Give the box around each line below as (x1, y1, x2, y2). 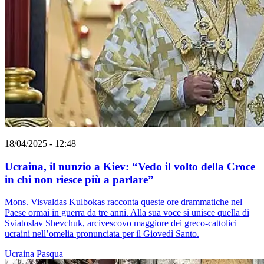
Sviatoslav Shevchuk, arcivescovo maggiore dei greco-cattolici (5, 218, 237, 229)
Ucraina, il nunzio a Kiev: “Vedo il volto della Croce (5, 160, 255, 173)
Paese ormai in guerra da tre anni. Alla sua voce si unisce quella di (5, 207, 249, 218)
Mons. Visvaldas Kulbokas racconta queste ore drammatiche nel (5, 197, 242, 207)
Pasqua (37, 249, 63, 259)
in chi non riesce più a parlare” (5, 173, 154, 186)
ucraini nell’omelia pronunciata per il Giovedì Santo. (5, 229, 199, 239)
